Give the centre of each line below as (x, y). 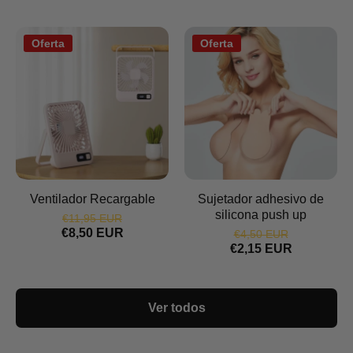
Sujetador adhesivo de (261, 199)
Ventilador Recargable (92, 199)
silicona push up (261, 215)
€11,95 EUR (92, 218)
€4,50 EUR (261, 234)
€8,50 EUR (92, 233)
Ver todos (176, 308)
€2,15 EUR (261, 249)
